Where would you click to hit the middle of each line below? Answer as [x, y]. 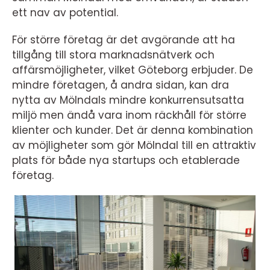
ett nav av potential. [65, 13]
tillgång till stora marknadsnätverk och [113, 55]
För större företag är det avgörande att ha [124, 40]
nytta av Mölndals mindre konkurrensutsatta [128, 100]
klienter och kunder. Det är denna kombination [133, 130]
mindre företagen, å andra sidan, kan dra [121, 85]
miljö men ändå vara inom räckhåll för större [129, 115]
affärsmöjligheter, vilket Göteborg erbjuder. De [133, 70]
